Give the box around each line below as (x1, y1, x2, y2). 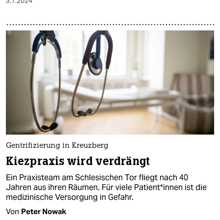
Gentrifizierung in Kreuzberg (6, 142, 109, 150)
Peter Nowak (21, 207, 66, 217)
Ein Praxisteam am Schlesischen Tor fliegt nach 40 (6, 172, 188, 183)
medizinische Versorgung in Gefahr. (6, 192, 134, 203)
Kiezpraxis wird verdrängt (6, 154, 150, 169)
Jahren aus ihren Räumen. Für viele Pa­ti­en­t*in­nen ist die (6, 182, 207, 193)
